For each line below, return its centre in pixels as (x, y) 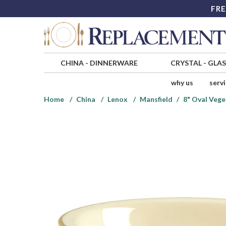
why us (182, 83)
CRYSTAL (186, 63)
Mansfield (156, 99)
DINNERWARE (114, 63)
